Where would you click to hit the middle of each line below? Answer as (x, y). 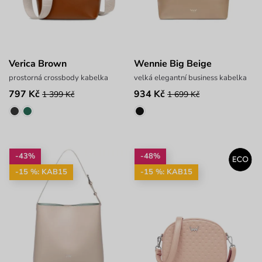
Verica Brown (38, 64)
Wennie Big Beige (173, 64)
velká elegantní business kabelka (190, 78)
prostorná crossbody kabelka (58, 78)
